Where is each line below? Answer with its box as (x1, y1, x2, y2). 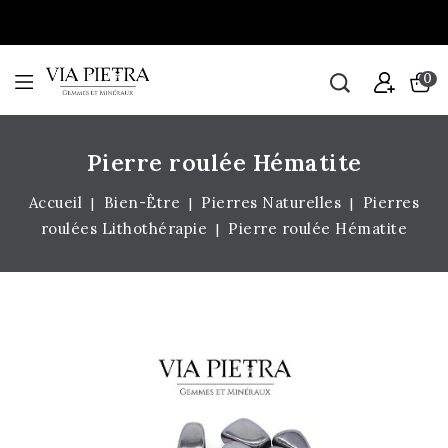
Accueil (28, 193, 83, 212)
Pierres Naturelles (201, 193, 342, 212)
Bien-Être (103, 193, 181, 212)
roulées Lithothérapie (40, 219, 208, 238)
